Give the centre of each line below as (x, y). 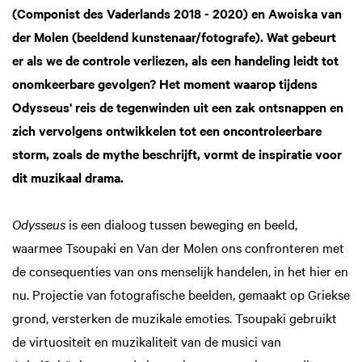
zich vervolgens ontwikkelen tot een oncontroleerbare (167, 130)
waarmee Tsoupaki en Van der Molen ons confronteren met (178, 248)
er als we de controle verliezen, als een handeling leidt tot (175, 59)
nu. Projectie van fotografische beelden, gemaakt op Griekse (181, 295)
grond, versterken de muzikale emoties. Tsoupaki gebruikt (175, 318)
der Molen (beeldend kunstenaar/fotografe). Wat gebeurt (174, 36)
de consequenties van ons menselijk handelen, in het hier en (180, 271)
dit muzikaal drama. (68, 177)
